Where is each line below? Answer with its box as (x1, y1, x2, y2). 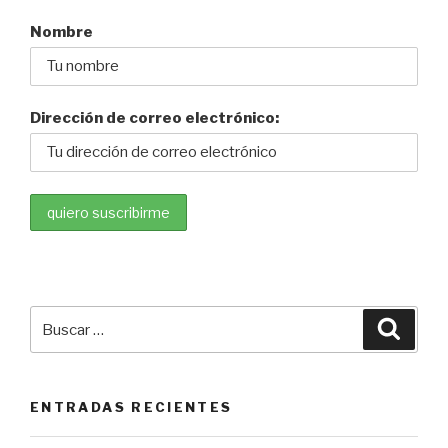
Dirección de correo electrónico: (30, 108, 279, 127)
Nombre (30, 23, 93, 42)
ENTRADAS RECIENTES (30, 399, 233, 416)
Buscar (29, 308, 83, 327)
